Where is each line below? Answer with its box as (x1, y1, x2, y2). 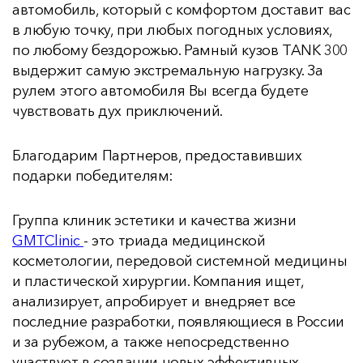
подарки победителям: (12, 167, 174, 185)
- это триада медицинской (83, 232, 266, 250)
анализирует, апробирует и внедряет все (12, 293, 296, 310)
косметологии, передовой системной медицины (12, 252, 348, 270)
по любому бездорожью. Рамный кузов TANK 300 (12, 41, 348, 59)
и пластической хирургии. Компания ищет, (12, 272, 304, 290)
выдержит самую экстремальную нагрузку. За (12, 62, 323, 79)
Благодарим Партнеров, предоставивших (12, 147, 302, 164)
